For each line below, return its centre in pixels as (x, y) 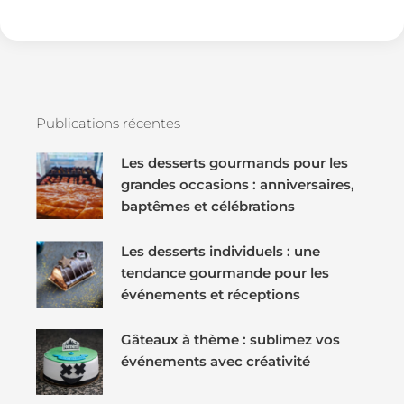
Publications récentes (108, 124)
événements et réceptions (210, 294)
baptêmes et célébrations (207, 207)
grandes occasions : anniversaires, (237, 185)
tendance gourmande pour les (225, 272)
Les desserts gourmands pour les (234, 163)
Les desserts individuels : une (220, 251)
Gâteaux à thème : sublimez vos (230, 339)
